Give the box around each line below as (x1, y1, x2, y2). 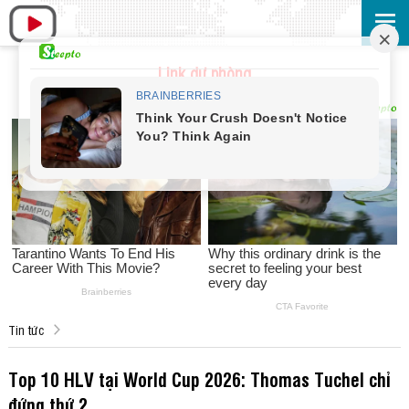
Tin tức (7, 320, 45, 339)
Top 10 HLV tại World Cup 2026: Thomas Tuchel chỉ (7, 366, 390, 393)
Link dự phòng (157, 62, 251, 84)
